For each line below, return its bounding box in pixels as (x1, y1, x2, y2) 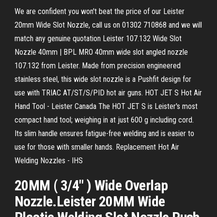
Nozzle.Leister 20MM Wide (15, 193, 165, 210)
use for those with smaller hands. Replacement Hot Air (15, 142, 179, 152)
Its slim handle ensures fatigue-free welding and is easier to (15, 129, 194, 138)
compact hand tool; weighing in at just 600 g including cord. (15, 115, 194, 124)
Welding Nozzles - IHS (15, 156, 83, 165)
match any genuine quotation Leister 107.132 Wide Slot (15, 34, 182, 43)
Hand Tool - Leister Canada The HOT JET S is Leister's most (15, 102, 198, 111)
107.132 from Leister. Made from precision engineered (15, 61, 181, 70)
